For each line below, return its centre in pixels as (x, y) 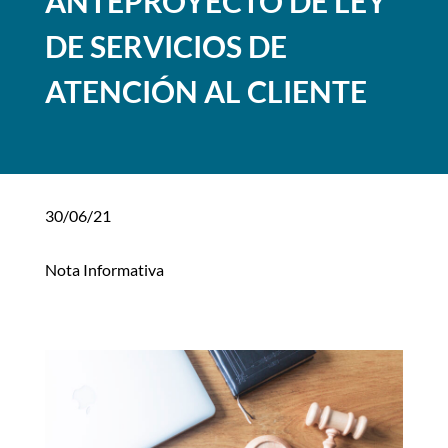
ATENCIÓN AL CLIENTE (205, 91)
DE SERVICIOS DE (165, 46)
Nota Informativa (104, 270)
